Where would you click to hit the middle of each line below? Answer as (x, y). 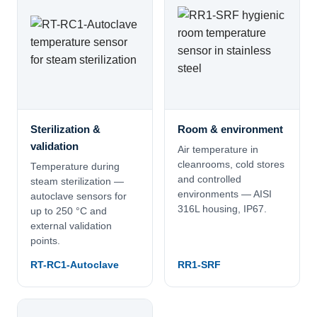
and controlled (209, 180)
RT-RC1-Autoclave (75, 265)
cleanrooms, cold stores (231, 165)
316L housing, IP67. (222, 209)
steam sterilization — (77, 182)
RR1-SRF (199, 265)
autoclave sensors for (79, 197)
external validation (71, 226)
